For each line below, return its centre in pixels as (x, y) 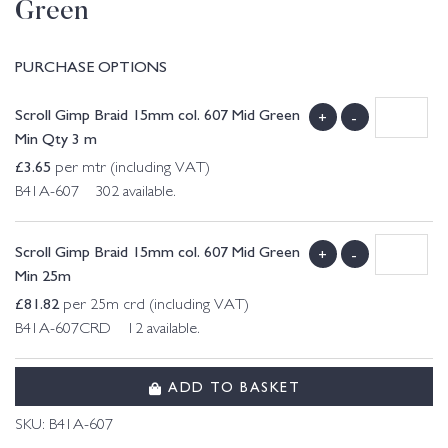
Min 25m (43, 274)
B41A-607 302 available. (95, 193)
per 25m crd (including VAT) (154, 306)
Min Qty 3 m (56, 137)
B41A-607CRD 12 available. (107, 330)
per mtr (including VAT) (130, 169)
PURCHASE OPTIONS (91, 65)
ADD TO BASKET (231, 385)
